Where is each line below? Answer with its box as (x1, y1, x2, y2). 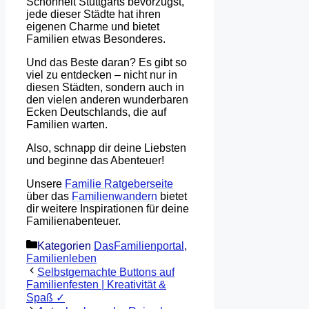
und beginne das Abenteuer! (26, 154, 164, 166)
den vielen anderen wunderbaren (26, 93, 188, 106)
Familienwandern (72, 190, 157, 202)
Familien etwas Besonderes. (26, 32, 166, 45)
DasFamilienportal (94, 239, 184, 252)
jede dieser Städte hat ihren (26, 8, 161, 20)
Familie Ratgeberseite (65, 177, 173, 190)
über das (26, 190, 72, 202)
